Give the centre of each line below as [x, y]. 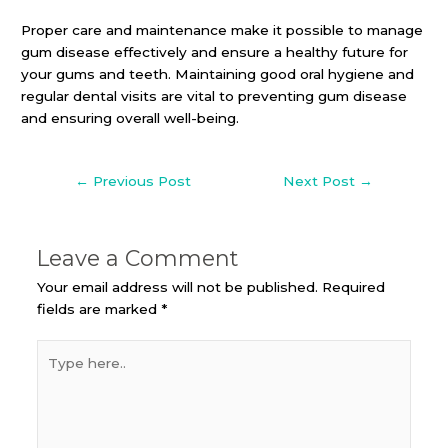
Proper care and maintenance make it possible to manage [222, 29]
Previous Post [140, 180]
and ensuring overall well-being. [130, 117]
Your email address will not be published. [177, 286]
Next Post [320, 180]
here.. [54, 372]
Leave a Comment [137, 257]
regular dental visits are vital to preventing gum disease [214, 95]
